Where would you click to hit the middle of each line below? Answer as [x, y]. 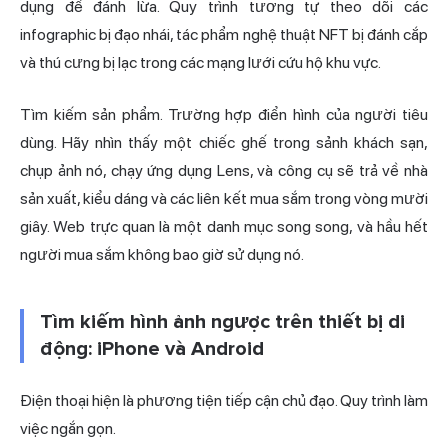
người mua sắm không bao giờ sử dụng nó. [162, 255]
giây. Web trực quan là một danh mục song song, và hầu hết [224, 227]
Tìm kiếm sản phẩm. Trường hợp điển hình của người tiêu [224, 115]
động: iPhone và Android [152, 349]
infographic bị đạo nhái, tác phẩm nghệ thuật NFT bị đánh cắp [224, 35]
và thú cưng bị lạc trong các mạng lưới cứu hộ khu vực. [200, 63]
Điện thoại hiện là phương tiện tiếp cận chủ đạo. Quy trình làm [224, 401]
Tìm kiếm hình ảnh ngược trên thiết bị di [222, 322]
